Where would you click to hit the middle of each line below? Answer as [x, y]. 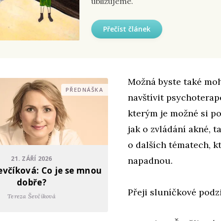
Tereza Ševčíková [32, 196]
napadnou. [150, 160]
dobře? [32, 183]
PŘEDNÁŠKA [84, 90]
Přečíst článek [127, 29]
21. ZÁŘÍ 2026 [32, 159]
